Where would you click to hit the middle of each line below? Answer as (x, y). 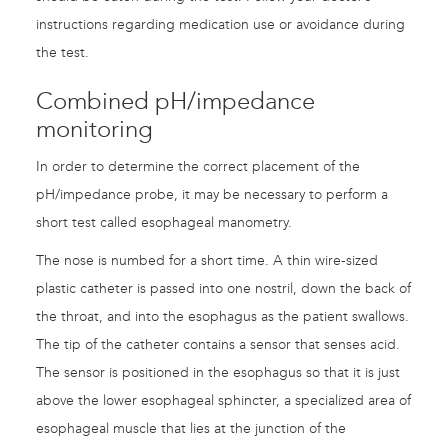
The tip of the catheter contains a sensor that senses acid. (218, 345)
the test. (62, 53)
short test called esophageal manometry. (164, 223)
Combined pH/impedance (175, 101)
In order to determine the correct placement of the (198, 167)
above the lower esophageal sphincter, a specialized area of (223, 401)
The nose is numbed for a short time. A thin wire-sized (207, 261)
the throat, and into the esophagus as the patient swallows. (222, 317)
